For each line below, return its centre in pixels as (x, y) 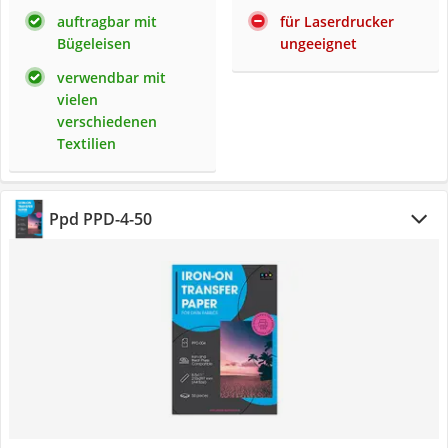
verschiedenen (107, 121)
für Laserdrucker (337, 21)
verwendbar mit (111, 77)
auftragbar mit (107, 21)
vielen (77, 99)
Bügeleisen (94, 43)
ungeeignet (318, 43)
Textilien (86, 143)
